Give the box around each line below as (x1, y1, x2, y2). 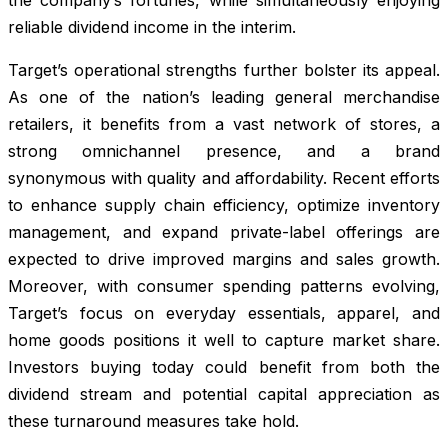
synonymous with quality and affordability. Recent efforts (8, 167, 440, 188)
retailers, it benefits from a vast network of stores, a (8, 113, 440, 134)
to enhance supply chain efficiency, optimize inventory (8, 194, 440, 215)
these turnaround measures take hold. (8, 410, 299, 431)
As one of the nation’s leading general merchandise (8, 86, 440, 107)
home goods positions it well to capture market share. (8, 329, 440, 350)
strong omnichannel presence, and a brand (8, 140, 440, 161)
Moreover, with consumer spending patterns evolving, (8, 275, 440, 296)
